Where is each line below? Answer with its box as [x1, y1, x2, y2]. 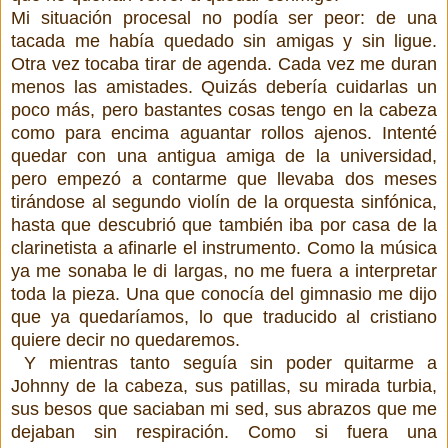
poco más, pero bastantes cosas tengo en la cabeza [11, 99, 437, 120]
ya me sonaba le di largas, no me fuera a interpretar [11, 260, 437, 281]
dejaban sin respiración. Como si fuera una [11, 421, 437, 442]
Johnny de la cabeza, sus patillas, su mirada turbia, [11, 375, 437, 396]
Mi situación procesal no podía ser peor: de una [11, 7, 437, 28]
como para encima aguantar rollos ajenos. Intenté [11, 122, 437, 143]
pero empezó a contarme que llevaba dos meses [11, 168, 437, 189]
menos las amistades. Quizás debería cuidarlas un [11, 76, 437, 97]
